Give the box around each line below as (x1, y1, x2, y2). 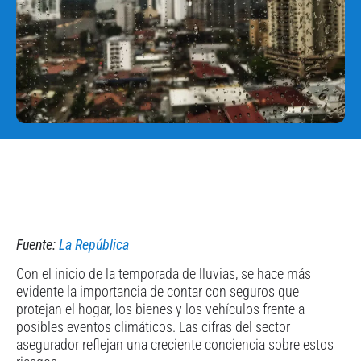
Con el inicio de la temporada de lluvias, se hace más (16, 264, 311, 282)
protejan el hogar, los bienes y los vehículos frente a (16, 300, 305, 317)
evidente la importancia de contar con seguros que (16, 282, 299, 300)
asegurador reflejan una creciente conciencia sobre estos (16, 335, 334, 353)
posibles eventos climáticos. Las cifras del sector (16, 317, 290, 335)
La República (59, 235, 129, 253)
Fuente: (16, 235, 59, 253)
